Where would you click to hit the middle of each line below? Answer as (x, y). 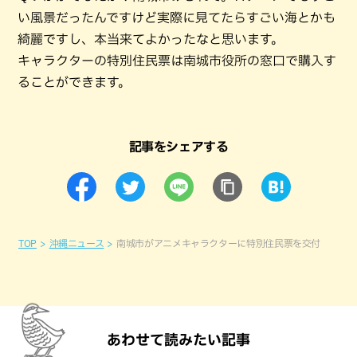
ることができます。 (74, 82)
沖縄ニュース (76, 243)
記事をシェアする (178, 147)
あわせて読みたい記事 (178, 339)
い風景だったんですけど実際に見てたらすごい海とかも (177, 18)
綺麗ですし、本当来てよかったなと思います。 (151, 39)
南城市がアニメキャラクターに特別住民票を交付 (219, 243)
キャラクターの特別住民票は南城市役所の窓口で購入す (177, 61)
